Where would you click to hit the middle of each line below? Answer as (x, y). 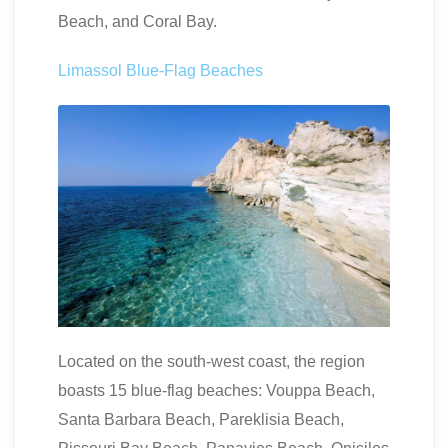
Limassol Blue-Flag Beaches (160, 71)
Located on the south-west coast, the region (211, 361)
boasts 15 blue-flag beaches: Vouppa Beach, (216, 390)
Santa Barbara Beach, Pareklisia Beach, (201, 419)
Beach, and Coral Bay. (137, 22)
